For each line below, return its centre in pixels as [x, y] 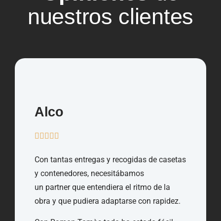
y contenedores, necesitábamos [89, 174]
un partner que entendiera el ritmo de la [102, 187]
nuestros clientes [110, 17]
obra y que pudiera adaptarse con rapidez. [108, 201]
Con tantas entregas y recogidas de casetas [110, 160]
